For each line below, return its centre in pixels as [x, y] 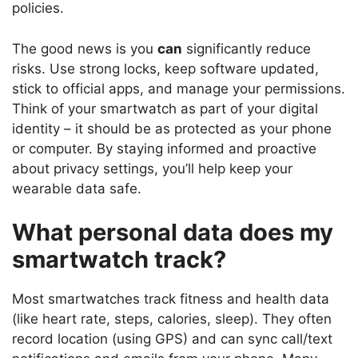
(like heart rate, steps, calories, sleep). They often [172, 319]
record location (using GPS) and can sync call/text [172, 339]
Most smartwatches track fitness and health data [171, 299]
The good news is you [85, 48]
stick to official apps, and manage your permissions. [179, 88]
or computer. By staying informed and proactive [164, 148]
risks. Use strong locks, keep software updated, [165, 68]
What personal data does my [173, 233]
